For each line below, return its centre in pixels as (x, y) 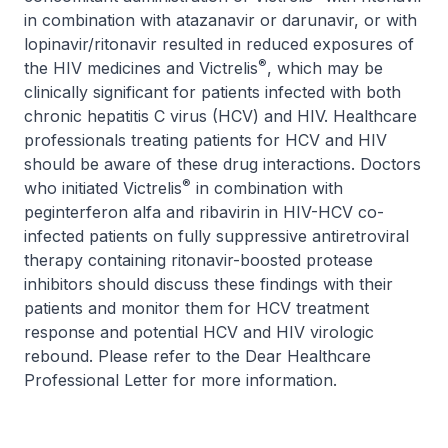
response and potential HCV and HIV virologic (199, 332)
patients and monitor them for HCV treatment (196, 308)
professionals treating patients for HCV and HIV (205, 140)
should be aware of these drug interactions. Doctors (222, 164)
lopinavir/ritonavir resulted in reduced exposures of (219, 44)
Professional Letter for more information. (180, 380)
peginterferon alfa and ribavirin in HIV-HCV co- (204, 212)
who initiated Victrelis (103, 188)
